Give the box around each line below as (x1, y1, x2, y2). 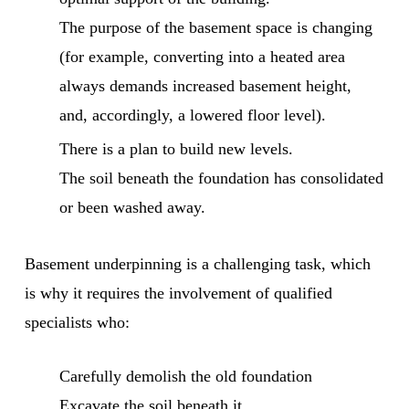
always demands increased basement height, (59, 76, 352, 95)
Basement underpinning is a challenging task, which (25, 254, 372, 273)
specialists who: (25, 312, 131, 331)
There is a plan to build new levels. (59, 139, 294, 158)
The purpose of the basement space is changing (59, 17, 373, 37)
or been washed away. (59, 197, 206, 216)
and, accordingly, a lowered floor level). (59, 105, 327, 124)
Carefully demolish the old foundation (59, 366, 313, 385)
